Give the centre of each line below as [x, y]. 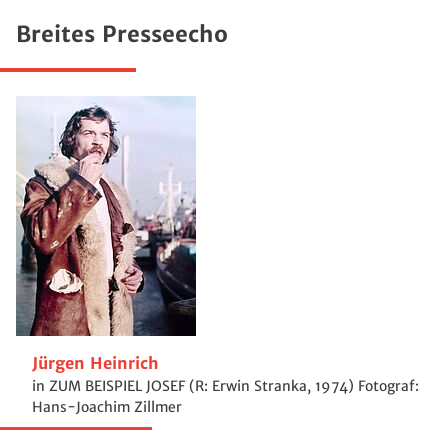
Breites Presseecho [122, 35]
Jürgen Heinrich [95, 364]
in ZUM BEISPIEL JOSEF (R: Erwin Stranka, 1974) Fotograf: [225, 386]
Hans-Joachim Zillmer [107, 407]
